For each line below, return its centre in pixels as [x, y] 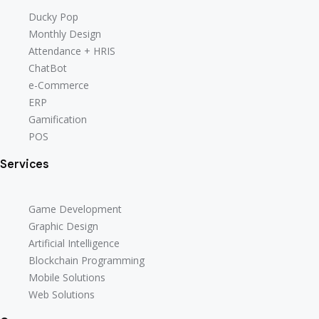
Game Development [75, 209]
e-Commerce [59, 85]
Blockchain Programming [87, 260]
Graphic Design [63, 226]
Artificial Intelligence [74, 243]
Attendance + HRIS [72, 51]
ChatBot [48, 68]
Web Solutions [62, 294]
